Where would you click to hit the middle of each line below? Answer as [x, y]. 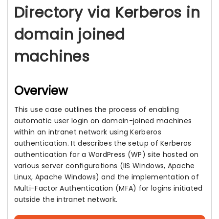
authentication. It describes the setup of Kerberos [103, 143]
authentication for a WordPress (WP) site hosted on [106, 154]
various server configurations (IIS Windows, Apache [104, 166]
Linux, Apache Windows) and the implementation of [106, 177]
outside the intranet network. [66, 199]
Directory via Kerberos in [107, 13]
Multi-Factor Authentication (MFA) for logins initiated [108, 188]
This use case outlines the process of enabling [97, 109]
